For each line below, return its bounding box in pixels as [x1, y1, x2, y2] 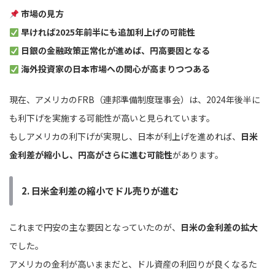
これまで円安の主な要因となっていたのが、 [9, 221, 180, 234]
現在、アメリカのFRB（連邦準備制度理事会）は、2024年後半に [9, 93, 260, 106]
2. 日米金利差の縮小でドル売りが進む [21, 184, 179, 198]
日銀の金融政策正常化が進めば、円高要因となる [20, 44, 210, 57]
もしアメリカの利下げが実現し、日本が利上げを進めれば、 [9, 130, 241, 143]
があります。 [172, 149, 223, 161]
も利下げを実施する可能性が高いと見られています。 [9, 112, 215, 125]
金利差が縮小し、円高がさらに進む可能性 [9, 149, 172, 161]
